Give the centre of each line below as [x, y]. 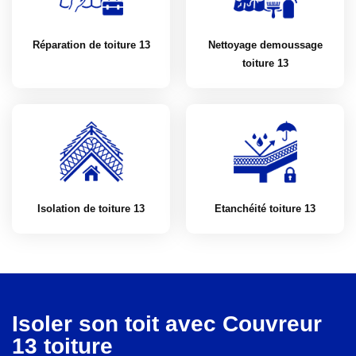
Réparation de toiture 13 [91, 45]
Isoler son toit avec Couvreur [167, 324]
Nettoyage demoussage [265, 45]
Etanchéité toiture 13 [265, 209]
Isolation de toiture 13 [91, 209]
